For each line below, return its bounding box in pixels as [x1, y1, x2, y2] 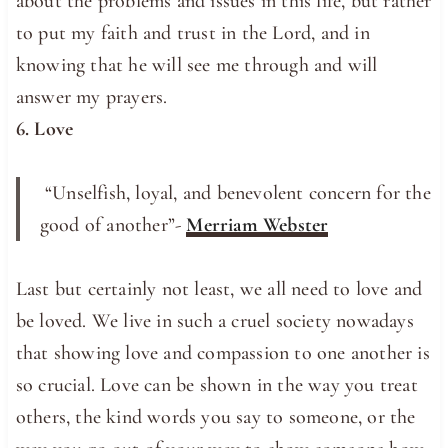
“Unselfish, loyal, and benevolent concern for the [39, 180, 431, 205]
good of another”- [39, 212, 187, 237]
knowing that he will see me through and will [15, 52, 378, 77]
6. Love [15, 116, 74, 141]
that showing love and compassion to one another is [15, 340, 430, 365]
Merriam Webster [186, 212, 329, 237]
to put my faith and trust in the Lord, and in [15, 20, 370, 45]
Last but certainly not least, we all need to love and [15, 276, 423, 301]
